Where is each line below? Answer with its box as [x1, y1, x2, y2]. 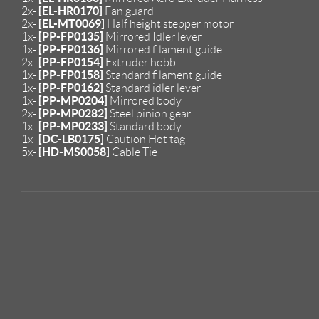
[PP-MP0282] [38, 106, 108, 120]
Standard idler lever [103, 81, 201, 94]
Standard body [108, 120, 182, 132]
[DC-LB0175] [38, 132, 104, 145]
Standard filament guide [103, 68, 222, 81]
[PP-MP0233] [38, 119, 108, 132]
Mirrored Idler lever [103, 30, 202, 43]
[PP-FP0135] [38, 29, 103, 43]
